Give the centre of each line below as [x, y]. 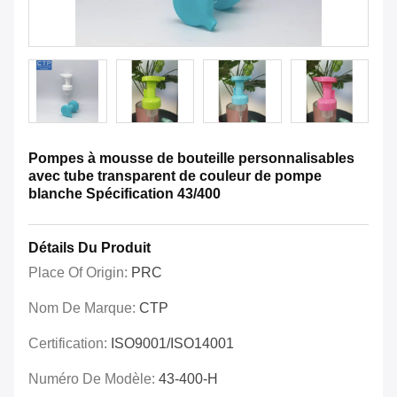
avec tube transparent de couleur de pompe [175, 176]
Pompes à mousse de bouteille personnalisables [191, 159]
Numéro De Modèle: [93, 379]
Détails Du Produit [90, 248]
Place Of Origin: [80, 273]
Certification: [70, 344]
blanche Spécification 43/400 [125, 194]
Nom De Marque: [84, 308]
